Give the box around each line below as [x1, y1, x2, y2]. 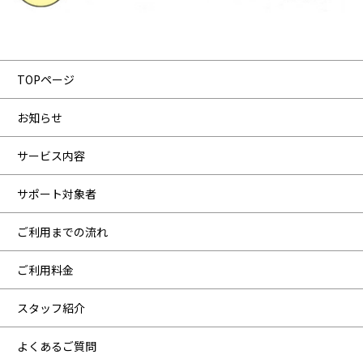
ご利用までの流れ [17, 223, 108, 240]
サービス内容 [17, 147, 85, 164]
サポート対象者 [17, 185, 96, 202]
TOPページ [17, 70, 75, 88]
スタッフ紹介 [17, 299, 85, 316]
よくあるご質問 [17, 337, 96, 354]
